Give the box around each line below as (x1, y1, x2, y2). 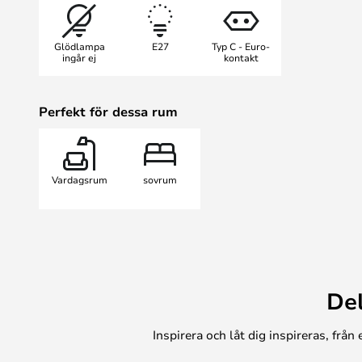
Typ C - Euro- (212, 39, 270, 53)
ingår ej (62, 50, 96, 64)
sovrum (143, 172, 177, 186)
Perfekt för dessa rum (39, 102, 178, 120)
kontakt (223, 50, 259, 64)
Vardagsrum (51, 172, 107, 186)
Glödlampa (53, 39, 105, 53)
